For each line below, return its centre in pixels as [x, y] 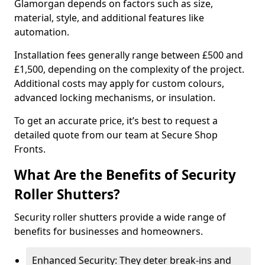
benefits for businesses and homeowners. [109, 231]
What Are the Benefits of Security [125, 175]
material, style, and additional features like [109, 18]
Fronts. [30, 149]
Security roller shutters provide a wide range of [120, 217]
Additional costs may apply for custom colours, [119, 83]
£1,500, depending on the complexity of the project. [129, 69]
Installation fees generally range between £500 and [129, 55]
